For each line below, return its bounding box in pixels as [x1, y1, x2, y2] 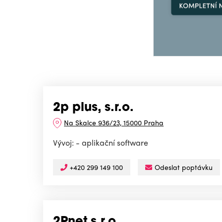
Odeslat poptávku [155, 162, 213, 172]
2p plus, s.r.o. [53, 102, 134, 114]
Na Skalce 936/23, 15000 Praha [64, 117, 164, 128]
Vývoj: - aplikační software [53, 137, 148, 149]
